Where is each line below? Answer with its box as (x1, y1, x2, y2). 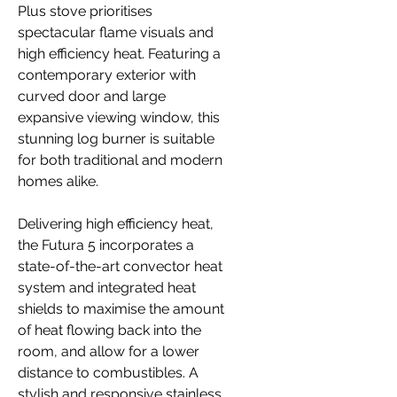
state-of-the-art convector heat (18, 258, 222, 276)
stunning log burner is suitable (18, 130, 214, 148)
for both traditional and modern (18, 152, 222, 169)
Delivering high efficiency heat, (18, 215, 214, 233)
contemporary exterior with (18, 66, 196, 84)
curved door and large (18, 88, 166, 105)
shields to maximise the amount (18, 300, 224, 318)
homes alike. (18, 173, 98, 191)
